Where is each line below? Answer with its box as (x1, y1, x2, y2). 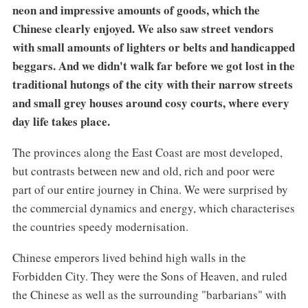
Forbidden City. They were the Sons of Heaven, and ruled (12, 267, 287, 284)
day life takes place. (12, 112, 110, 130)
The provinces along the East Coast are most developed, (12, 144, 283, 160)
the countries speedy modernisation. (12, 218, 188, 234)
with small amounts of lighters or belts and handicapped (12, 38, 295, 56)
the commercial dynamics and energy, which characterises (12, 199, 295, 216)
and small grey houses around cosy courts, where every (12, 93, 289, 111)
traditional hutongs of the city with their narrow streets (12, 75, 293, 93)
